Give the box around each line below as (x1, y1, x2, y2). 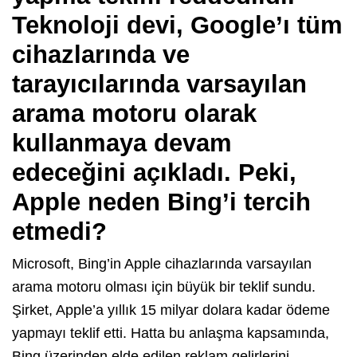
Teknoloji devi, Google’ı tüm (12, 11, 343, 40)
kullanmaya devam (12, 129, 232, 158)
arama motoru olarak (12, 100, 257, 128)
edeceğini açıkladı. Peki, (12, 159, 296, 187)
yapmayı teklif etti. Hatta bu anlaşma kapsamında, (12, 325, 329, 342)
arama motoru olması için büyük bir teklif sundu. (12, 279, 316, 296)
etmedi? (12, 218, 107, 246)
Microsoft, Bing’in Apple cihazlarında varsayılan (12, 256, 312, 273)
